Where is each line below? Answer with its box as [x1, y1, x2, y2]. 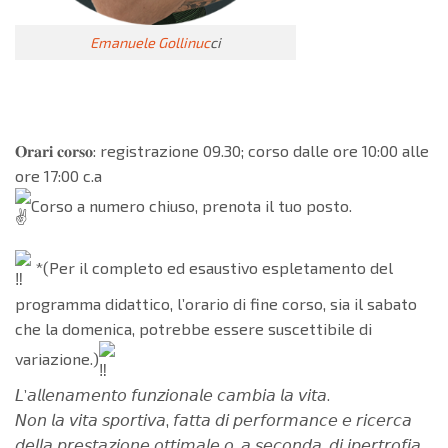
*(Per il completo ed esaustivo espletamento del [31, 257, 393, 277]
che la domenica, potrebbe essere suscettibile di [15, 318, 372, 338]
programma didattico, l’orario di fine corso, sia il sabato [15, 293, 417, 313]
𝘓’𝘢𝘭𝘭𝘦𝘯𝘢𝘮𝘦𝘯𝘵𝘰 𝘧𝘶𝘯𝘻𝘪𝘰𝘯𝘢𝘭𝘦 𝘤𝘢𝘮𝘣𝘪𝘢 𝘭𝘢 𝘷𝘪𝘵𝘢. [15, 384, 330, 404]
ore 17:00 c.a [15, 165, 102, 185]
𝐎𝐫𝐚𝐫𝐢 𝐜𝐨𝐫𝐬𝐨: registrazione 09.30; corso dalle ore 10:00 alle [15, 140, 429, 160]
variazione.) [15, 348, 99, 368]
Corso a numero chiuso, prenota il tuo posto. [31, 196, 352, 216]
